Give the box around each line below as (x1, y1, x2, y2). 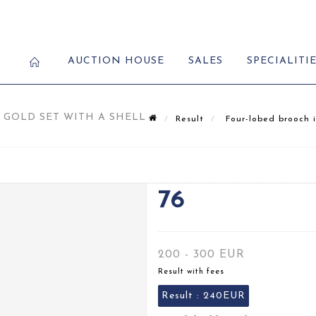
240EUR (203, 291, 245, 301)
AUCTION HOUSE (68, 56, 164, 66)
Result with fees (158, 268, 224, 276)
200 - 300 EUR (158, 249, 245, 260)
